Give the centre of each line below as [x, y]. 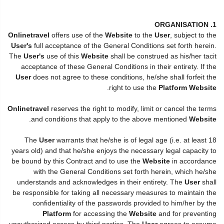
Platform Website [187, 87]
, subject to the [193, 35]
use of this [63, 56]
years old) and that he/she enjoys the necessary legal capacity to [114, 150]
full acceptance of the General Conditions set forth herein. [124, 45]
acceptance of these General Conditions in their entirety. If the [119, 66]
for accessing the [100, 213]
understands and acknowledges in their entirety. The [101, 182]
